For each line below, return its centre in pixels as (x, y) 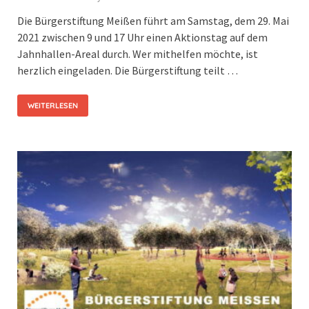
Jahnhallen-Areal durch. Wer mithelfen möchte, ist (138, 53)
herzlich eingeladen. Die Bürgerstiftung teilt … (128, 70)
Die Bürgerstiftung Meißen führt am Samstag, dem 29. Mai (153, 20)
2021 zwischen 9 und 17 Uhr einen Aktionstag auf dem (142, 37)
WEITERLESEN (53, 105)
